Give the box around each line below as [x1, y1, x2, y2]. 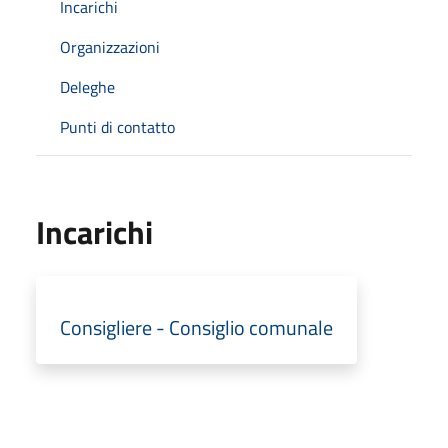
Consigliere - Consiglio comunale [60, 311, 333, 343]
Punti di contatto [60, 114, 175, 139]
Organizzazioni [60, 34, 160, 59]
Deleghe [60, 74, 115, 99]
